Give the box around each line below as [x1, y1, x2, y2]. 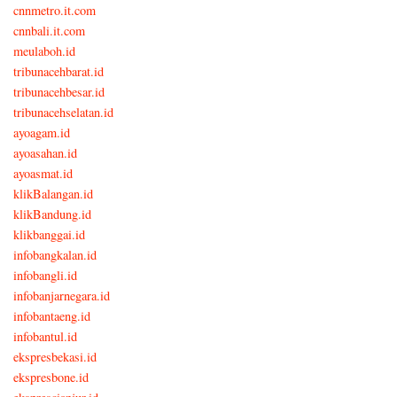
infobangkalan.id [13, 245, 97, 263]
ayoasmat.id [13, 164, 73, 182]
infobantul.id [13, 327, 77, 345]
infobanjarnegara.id [13, 286, 110, 304]
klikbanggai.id [13, 225, 85, 243]
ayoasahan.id [13, 144, 77, 161]
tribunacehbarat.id [13, 62, 104, 80]
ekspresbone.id [13, 368, 89, 385]
